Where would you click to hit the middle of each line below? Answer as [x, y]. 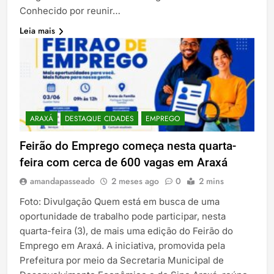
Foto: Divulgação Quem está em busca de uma [120, 202]
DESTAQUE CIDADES [99, 119]
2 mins [211, 181]
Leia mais [37, 30]
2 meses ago [135, 181]
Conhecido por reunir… [70, 10]
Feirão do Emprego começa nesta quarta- [128, 146]
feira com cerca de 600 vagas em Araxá [124, 163]
